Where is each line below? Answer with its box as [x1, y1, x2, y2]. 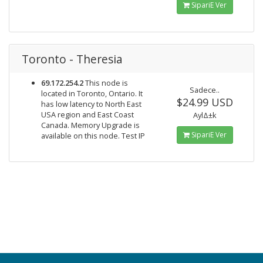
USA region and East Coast [41, 109, 134, 120]
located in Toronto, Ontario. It [41, 88, 143, 99]
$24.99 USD [176, 95, 233, 109]
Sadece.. [190, 85, 220, 95]
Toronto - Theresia [22, 51, 123, 67]
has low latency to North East [41, 99, 141, 109]
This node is [83, 77, 128, 88]
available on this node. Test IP [41, 130, 145, 141]
